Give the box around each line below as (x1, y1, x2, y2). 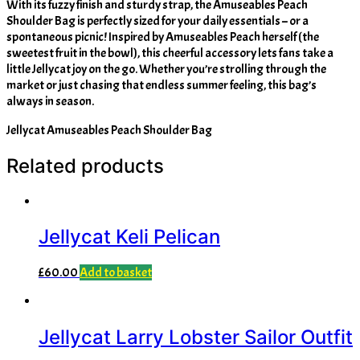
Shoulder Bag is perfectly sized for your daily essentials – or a (6, 12, 309, 29)
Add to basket (80, 264, 152, 281)
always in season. (6, 92, 94, 109)
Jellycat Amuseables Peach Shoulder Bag (6, 121, 212, 138)
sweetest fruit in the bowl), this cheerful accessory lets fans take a (6, 44, 333, 61)
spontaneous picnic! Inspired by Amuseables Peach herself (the (6, 28, 319, 45)
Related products (6, 153, 164, 178)
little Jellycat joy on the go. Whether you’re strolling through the (6, 60, 326, 77)
